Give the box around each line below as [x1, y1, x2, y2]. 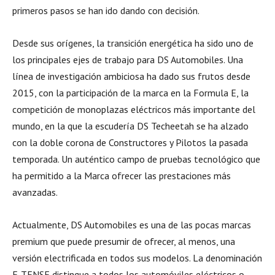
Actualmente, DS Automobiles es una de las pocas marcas [12, 219, 251, 231]
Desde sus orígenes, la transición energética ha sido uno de [12, 37, 254, 49]
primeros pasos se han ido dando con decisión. [12, 4, 199, 17]
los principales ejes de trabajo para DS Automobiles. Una [12, 53, 243, 66]
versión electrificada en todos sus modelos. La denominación [12, 252, 262, 264]
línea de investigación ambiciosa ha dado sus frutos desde [12, 70, 250, 82]
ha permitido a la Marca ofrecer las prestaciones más [12, 169, 231, 182]
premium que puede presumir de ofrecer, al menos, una [12, 235, 235, 247]
